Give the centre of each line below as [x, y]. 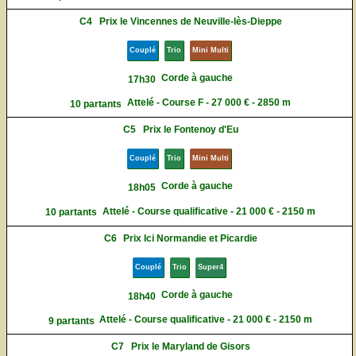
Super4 [211, 267]
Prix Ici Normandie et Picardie [191, 238]
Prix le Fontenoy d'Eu [190, 130]
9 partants [71, 321]
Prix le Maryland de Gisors [190, 347]
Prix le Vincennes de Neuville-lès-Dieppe [190, 22]
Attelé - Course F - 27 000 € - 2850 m [209, 103]
